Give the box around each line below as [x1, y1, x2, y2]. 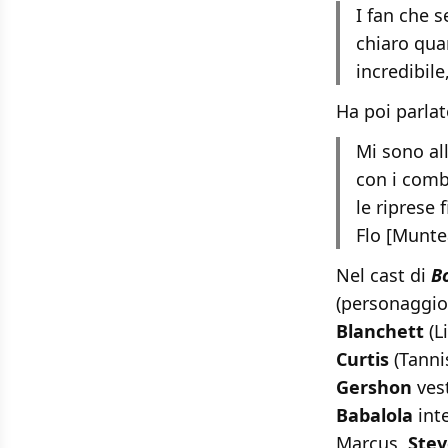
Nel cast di [336, 263, 431, 288]
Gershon [336, 375, 412, 400]
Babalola [336, 403, 413, 428]
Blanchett [336, 319, 424, 344]
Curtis [336, 347, 389, 372]
